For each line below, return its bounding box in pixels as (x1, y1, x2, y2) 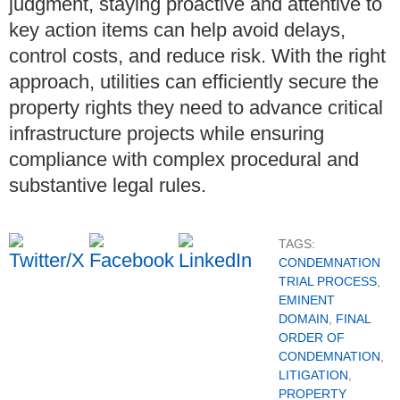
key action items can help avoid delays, (9, 18, 346, 41)
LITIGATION (279, 368, 348, 383)
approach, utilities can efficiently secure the (9, 70, 379, 93)
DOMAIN (279, 312, 329, 327)
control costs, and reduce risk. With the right (9, 44, 386, 67)
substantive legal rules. (9, 173, 206, 196)
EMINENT (279, 293, 335, 308)
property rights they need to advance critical (9, 96, 383, 119)
